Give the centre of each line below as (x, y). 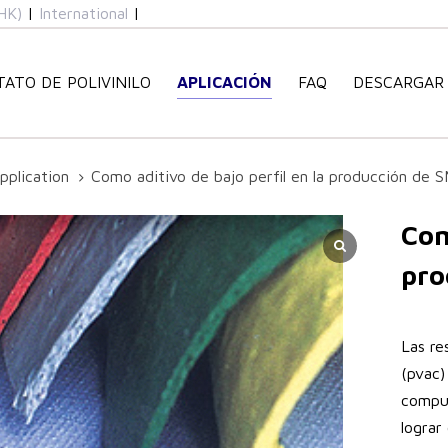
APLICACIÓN (224, 82)
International (83, 13)
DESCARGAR (398, 82)
